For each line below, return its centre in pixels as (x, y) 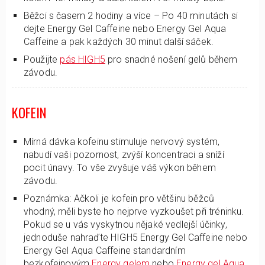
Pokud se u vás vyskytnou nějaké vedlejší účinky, (125, 224)
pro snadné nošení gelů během (171, 59)
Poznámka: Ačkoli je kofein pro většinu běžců (119, 198)
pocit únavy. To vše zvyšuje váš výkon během (120, 168)
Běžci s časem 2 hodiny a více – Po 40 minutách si (131, 16)
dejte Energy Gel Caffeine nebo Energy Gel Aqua (125, 29)
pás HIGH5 (83, 59)
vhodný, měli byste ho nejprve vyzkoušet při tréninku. (134, 211)
